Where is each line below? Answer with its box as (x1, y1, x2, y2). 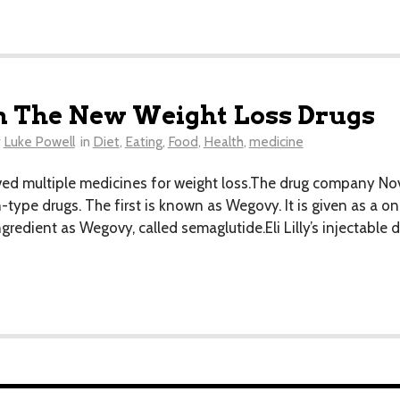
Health (203, 133, 244, 151)
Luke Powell (3, 133, 75, 151)
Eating (124, 133, 162, 151)
